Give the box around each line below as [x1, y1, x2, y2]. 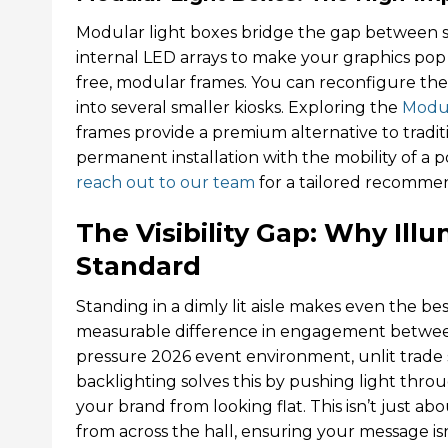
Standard [76, 249, 201, 281]
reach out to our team [76, 172, 255, 192]
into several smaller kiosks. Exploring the [76, 97, 402, 117]
